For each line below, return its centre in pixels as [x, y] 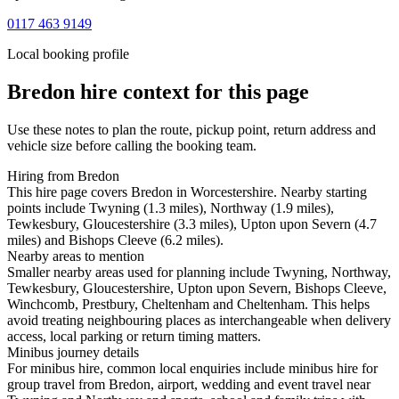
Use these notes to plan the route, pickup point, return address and [191, 130]
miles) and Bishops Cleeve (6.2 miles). [115, 240]
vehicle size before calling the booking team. [132, 146]
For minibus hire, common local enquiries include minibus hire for [192, 369]
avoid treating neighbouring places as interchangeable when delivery [199, 321]
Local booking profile [68, 54]
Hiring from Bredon [63, 176]
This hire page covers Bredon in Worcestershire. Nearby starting [187, 192]
